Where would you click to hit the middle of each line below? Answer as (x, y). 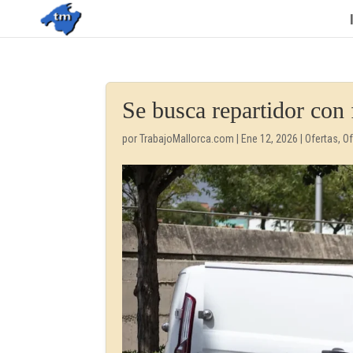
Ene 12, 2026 (270, 139)
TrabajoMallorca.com (187, 139)
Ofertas (322, 139)
